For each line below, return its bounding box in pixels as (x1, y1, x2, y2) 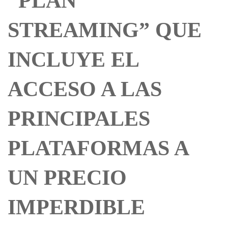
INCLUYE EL (8, 48, 138, 71)
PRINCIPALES (8, 107, 150, 130)
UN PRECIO (8, 166, 127, 189)
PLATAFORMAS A (8, 136, 188, 160)
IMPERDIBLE (8, 195, 145, 219)
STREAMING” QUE (8, 18, 202, 42)
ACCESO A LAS (8, 77, 162, 101)
